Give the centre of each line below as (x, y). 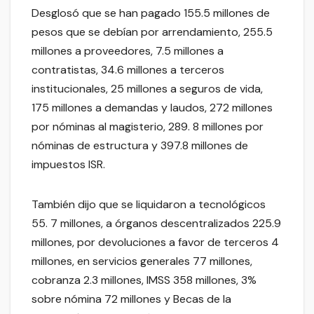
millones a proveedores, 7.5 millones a (128, 50)
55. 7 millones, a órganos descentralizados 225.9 (156, 223)
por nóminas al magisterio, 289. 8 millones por (148, 126)
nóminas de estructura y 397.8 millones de (140, 145)
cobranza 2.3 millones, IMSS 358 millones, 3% (144, 280)
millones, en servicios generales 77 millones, (142, 261)
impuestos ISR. (68, 164)
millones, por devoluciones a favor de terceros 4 (155, 242)
